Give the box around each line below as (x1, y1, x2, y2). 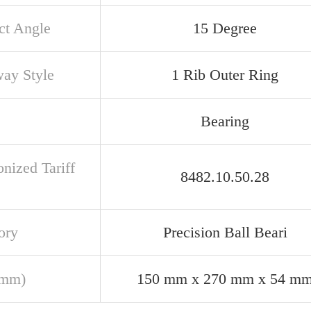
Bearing (201, 112, 249, 130)
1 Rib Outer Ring (171, 66, 278, 83)
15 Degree (193, 19, 257, 37)
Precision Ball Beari (162, 224, 287, 241)
